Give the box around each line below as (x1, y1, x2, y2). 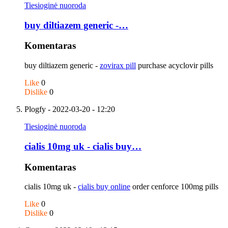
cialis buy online (78, 182, 130, 191)
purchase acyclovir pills (136, 61, 213, 70)
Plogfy (24, 105, 46, 114)
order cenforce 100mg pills (130, 182, 218, 191)
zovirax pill (100, 61, 136, 70)
